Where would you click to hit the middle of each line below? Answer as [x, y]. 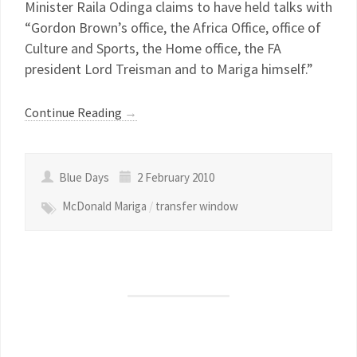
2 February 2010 [175, 177]
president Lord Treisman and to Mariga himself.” [169, 69]
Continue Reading [75, 112]
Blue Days [84, 177]
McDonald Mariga [104, 206]
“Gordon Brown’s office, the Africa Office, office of [173, 27]
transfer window [197, 206]
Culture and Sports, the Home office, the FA [153, 48]
